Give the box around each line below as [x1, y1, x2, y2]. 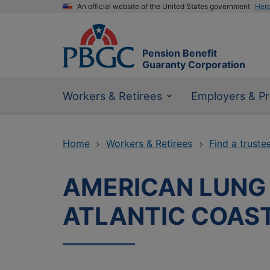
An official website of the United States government [77, 2, 250, 11]
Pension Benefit [142, 47, 217, 60]
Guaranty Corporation [142, 58, 245, 71]
